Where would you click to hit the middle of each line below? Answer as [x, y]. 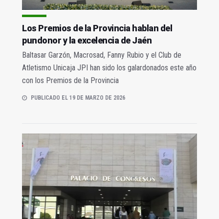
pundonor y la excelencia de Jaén [87, 41]
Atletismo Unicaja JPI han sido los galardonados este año [109, 68]
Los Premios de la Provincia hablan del [97, 28]
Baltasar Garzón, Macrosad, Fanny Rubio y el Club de [102, 55]
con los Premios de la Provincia [70, 81]
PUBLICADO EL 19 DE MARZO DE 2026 [78, 98]
